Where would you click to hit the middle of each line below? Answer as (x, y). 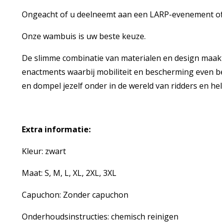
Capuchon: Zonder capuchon (75, 195)
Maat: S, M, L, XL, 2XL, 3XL (69, 173)
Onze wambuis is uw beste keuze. (84, 36)
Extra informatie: (56, 129)
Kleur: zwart (44, 151)
